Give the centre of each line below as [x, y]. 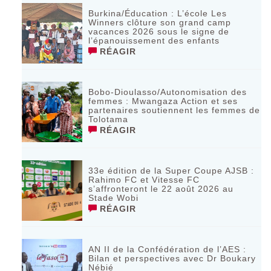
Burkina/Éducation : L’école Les [158, 14]
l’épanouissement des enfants [154, 41]
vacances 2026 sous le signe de [159, 32]
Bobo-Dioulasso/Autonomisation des [168, 92]
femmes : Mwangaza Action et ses [163, 101]
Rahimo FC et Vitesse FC [144, 180]
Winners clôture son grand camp [160, 23]
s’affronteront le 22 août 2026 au [161, 189]
